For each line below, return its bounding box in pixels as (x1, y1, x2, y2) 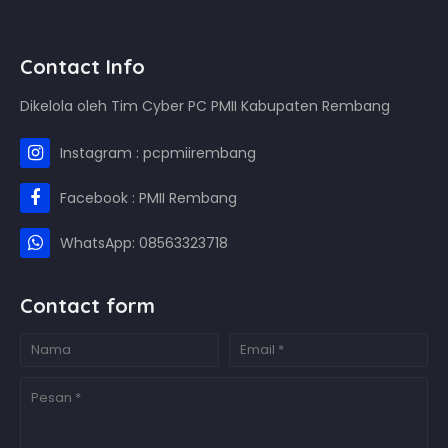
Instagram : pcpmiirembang (60, 143, 256, 163)
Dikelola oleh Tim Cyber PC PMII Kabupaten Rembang (20, 96, 390, 116)
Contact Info (20, 54, 145, 79)
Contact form (20, 293, 155, 318)
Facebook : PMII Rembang (60, 188, 237, 208)
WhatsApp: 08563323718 (60, 233, 228, 253)
